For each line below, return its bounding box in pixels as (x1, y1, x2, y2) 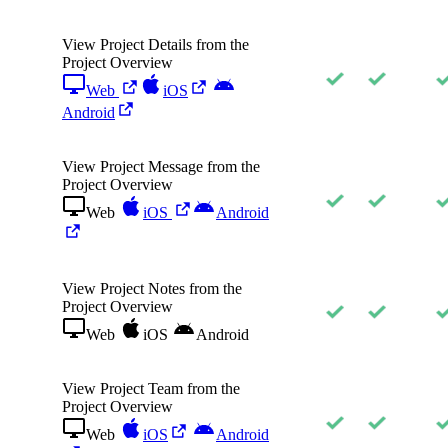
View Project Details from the (62, 35, 249, 53)
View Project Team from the (62, 379, 240, 397)
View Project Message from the (62, 157, 260, 175)
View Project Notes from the (62, 279, 242, 297)
